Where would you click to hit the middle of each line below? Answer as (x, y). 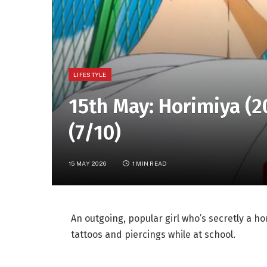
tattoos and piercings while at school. (153, 234)
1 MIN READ (150, 163)
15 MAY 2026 (88, 163)
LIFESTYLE (90, 74)
